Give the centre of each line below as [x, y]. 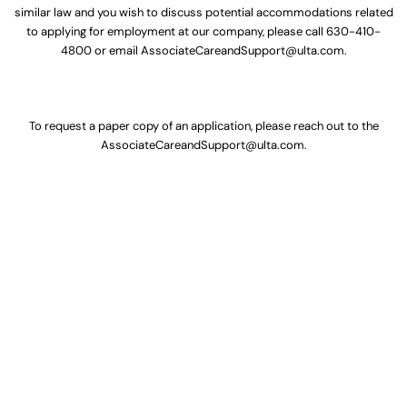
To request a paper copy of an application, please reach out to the [203, 126]
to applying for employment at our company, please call [176, 32]
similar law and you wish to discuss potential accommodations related [203, 13]
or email [116, 51]
